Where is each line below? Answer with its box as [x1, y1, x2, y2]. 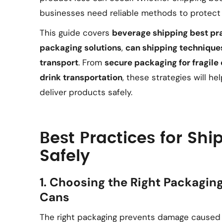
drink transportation [40, 72, 122, 83]
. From [78, 57, 105, 68]
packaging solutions [40, 42, 121, 53]
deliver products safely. [40, 87, 132, 98]
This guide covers [40, 27, 112, 38]
